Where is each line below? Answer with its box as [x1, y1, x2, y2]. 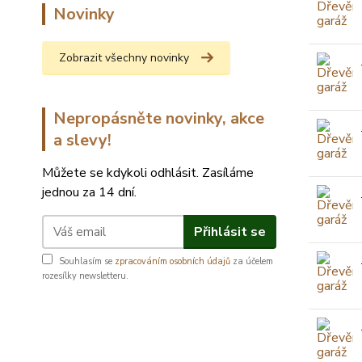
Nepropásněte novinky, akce [53, 107, 264, 130]
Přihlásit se [193, 222, 266, 241]
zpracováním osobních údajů [115, 255, 230, 268]
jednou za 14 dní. [42, 183, 137, 202]
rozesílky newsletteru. [42, 270, 128, 283]
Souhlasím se [59, 255, 115, 268]
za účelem [230, 255, 273, 268]
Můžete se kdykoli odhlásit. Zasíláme [42, 164, 254, 183]
